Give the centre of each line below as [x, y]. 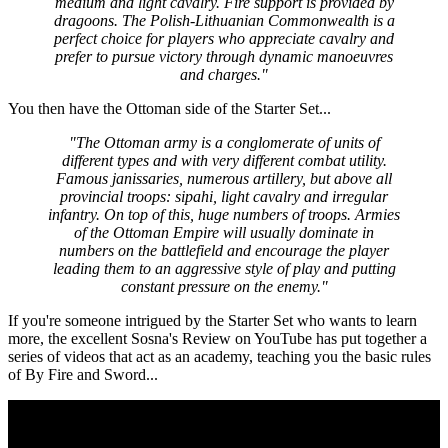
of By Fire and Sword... [83, 374]
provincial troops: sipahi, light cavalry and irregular [224, 196]
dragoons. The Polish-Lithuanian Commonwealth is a [224, 20]
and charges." [224, 74]
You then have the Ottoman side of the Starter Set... [169, 108]
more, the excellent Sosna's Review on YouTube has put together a [217, 338]
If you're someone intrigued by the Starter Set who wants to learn [212, 320]
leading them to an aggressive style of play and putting [224, 268]
